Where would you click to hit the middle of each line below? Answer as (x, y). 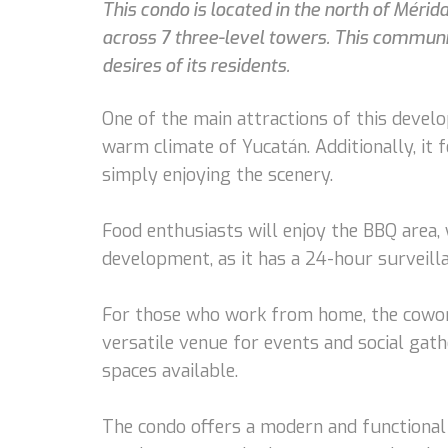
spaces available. (170, 371)
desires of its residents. (196, 66)
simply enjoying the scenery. (217, 175)
